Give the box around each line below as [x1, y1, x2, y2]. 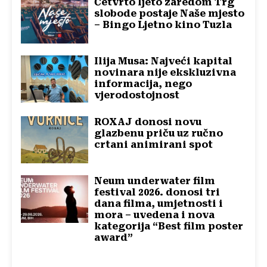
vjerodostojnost [94, 89, 180, 101]
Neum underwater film [94, 175, 216, 187]
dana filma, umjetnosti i [94, 198, 223, 210]
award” [94, 232, 133, 244]
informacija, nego [94, 77, 193, 89]
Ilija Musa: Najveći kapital [94, 55, 233, 67]
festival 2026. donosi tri [94, 187, 221, 198]
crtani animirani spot [94, 138, 213, 150]
